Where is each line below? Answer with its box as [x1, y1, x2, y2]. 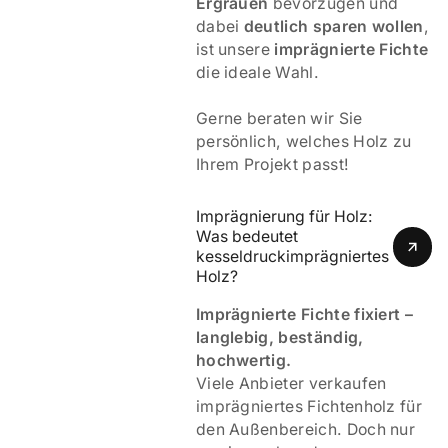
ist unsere [195, 39, 275, 59]
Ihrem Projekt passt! [195, 154, 350, 174]
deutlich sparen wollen [243, 16, 424, 36]
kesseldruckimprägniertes [195, 247, 389, 267]
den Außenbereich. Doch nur [195, 419, 416, 439]
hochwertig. [195, 350, 292, 370]
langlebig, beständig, [195, 327, 364, 347]
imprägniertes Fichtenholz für [195, 396, 423, 416]
